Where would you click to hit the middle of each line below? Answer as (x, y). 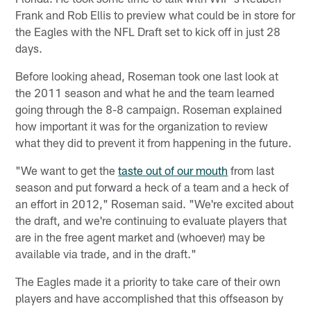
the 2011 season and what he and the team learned (145, 92)
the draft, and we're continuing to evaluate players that (151, 220)
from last (251, 170)
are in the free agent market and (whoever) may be (141, 236)
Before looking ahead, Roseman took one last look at (147, 75)
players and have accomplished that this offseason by (150, 297)
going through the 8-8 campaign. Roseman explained (149, 109)
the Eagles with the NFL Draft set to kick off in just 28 (148, 31)
